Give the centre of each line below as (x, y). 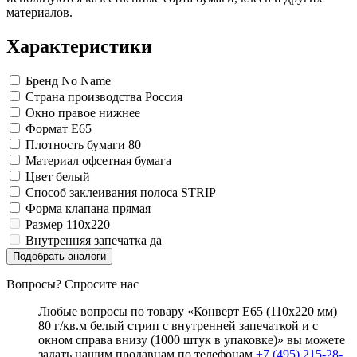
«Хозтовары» (247, 49)
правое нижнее (99, 113)
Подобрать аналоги (59, 257)
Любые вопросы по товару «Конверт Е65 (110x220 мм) (188, 312)
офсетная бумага (127, 161)
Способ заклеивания (81, 193)
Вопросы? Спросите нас (73, 284)
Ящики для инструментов (204, 20)
